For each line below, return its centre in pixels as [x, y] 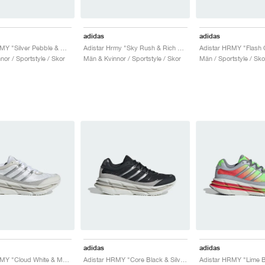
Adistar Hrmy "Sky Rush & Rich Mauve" [180, 48]
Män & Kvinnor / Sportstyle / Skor [132, 59]
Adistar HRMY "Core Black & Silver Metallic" [183, 260]
